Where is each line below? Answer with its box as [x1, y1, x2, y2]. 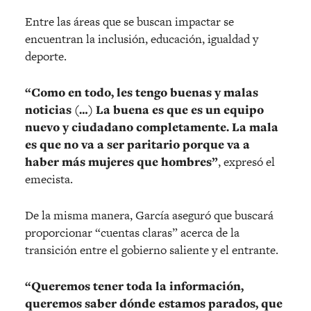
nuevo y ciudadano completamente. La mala [25, 119, 278, 136]
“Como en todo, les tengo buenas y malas [25, 84, 258, 101]
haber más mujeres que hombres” [25, 153, 218, 171]
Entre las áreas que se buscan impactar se [25, 13, 234, 31]
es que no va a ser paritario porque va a [25, 136, 250, 153]
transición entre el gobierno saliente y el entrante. [25, 242, 278, 259]
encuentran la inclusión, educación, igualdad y [25, 31, 258, 48]
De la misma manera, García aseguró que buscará [25, 207, 274, 224]
